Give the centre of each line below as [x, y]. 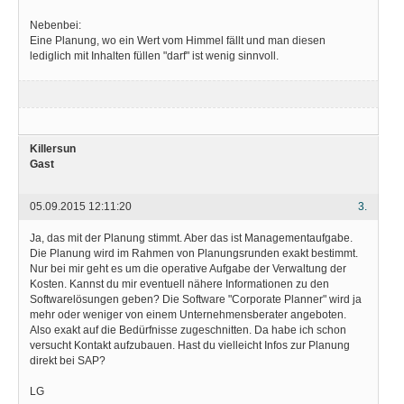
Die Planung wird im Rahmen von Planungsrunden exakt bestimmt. [194, 253]
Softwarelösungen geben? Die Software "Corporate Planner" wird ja [196, 299]
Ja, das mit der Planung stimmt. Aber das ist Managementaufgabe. [191, 238]
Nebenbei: [55, 25]
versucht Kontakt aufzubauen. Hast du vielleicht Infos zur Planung [190, 345]
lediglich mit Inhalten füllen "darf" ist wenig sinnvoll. [154, 55]
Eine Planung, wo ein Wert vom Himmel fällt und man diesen [178, 40]
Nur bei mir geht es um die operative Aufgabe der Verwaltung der [188, 268]
